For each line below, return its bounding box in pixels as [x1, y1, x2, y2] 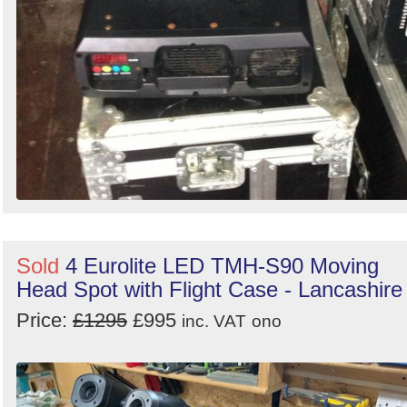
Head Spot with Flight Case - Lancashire [16, 276, 402, 302]
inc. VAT [182, 311, 246, 331]
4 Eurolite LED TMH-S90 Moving [65, 253, 379, 278]
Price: [16, 308, 73, 332]
